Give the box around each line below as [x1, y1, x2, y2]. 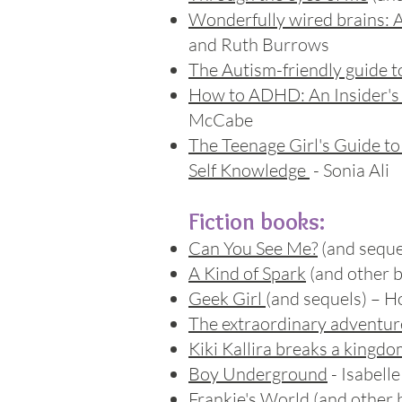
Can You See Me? [188, 237, 318, 259]
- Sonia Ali [310, 159, 389, 181]
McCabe [188, 109, 253, 131]
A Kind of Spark [188, 262, 306, 284]
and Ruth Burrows [188, 33, 329, 56]
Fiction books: [188, 207, 325, 236]
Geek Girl [188, 287, 266, 310]
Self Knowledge [188, 159, 310, 181]
